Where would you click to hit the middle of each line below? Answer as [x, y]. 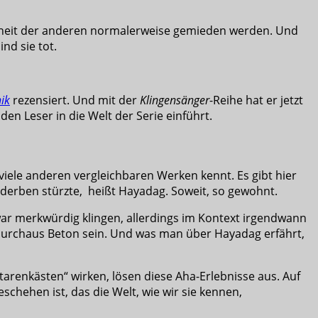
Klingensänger [175, 100]
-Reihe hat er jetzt [256, 100]
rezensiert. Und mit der [75, 100]
